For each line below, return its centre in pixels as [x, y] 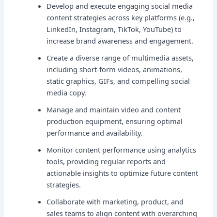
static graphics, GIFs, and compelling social [118, 81]
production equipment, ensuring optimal [115, 121]
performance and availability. [95, 132]
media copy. [67, 92]
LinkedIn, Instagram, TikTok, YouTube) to [114, 29]
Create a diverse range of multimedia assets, [120, 57]
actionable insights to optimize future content [123, 173]
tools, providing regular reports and [106, 161]
